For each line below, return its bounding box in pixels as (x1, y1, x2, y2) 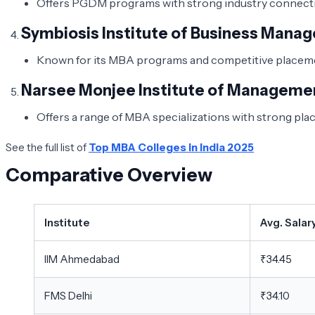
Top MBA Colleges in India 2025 (89, 140, 254, 154)
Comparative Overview (6, 163, 212, 186)
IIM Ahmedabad (44, 252, 120, 266)
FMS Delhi (44, 288, 92, 302)
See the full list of (6, 140, 89, 154)
